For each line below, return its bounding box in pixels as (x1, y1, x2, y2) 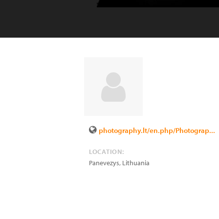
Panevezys (89, 158, 119, 167)
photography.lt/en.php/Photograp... (99, 126, 215, 135)
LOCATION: (89, 147, 124, 156)
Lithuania (122, 158, 150, 167)
